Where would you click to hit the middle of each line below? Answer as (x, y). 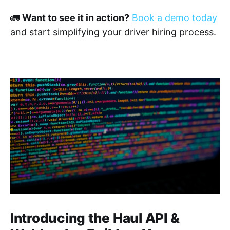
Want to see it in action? (76, 18)
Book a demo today (175, 18)
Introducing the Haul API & (95, 218)
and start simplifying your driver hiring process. (113, 32)
